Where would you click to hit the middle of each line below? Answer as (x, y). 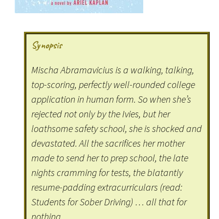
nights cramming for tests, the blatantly (107, 173)
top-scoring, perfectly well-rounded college (113, 85)
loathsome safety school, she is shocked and (117, 129)
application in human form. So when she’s (111, 99)
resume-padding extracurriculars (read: (107, 187)
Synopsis (47, 45)
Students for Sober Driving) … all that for (109, 202)
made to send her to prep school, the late (110, 158)
